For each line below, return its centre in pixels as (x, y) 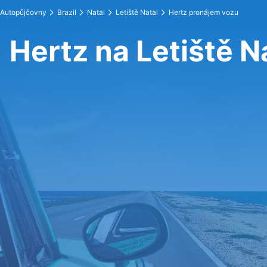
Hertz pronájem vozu (204, 12)
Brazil (67, 12)
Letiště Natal (137, 12)
